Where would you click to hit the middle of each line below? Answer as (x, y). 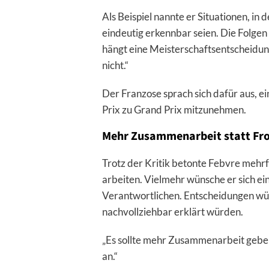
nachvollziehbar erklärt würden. (172, 212)
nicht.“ (115, 65)
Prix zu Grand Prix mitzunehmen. (174, 110)
